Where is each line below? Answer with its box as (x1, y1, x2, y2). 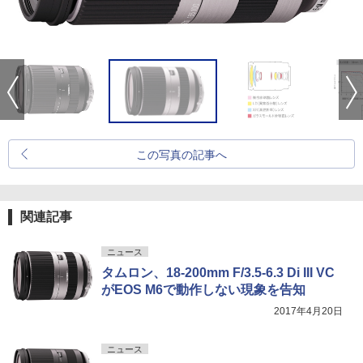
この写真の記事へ (136, 148, 227, 161)
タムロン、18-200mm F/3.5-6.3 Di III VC (101, 266, 335, 280)
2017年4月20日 (274, 305, 343, 317)
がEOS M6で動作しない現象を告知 (101, 283, 305, 297)
